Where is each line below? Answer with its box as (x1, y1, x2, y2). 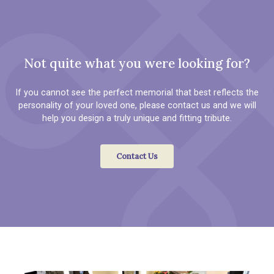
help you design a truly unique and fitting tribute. (42, 113, 232, 124)
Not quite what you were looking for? (24, 54, 250, 72)
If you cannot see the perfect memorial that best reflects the (15, 87, 259, 98)
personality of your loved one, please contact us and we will (18, 100, 256, 111)
